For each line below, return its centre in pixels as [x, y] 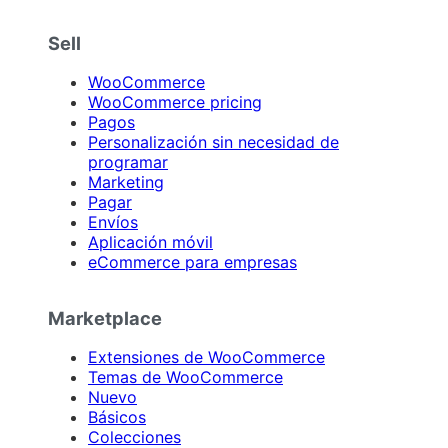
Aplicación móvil [150, 242]
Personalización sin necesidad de [213, 142]
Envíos [113, 222]
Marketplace [105, 317]
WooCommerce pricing [175, 102]
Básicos [117, 416]
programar [128, 162]
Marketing [126, 182]
